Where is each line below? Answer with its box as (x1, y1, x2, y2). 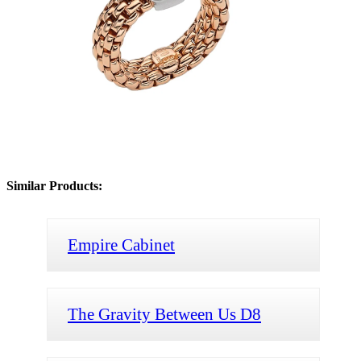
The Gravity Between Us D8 (68, 304, 261, 323)
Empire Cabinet (68, 234, 175, 254)
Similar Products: (6, 178, 102, 193)
